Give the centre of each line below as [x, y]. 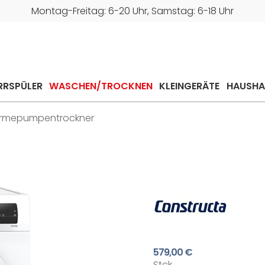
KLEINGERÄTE [190, 86]
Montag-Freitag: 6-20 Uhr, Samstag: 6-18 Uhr [132, 11]
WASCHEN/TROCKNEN [101, 86]
